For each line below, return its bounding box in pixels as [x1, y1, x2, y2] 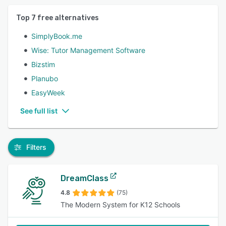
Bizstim [31, 60, 55, 69]
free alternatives [36, 14, 99, 22]
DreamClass [61, 174, 108, 183]
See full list [20, 106, 58, 115]
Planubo [31, 74, 58, 83]
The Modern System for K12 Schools [61, 200, 180, 209]
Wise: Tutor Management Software [31, 46, 145, 54]
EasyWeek [31, 88, 65, 97]
